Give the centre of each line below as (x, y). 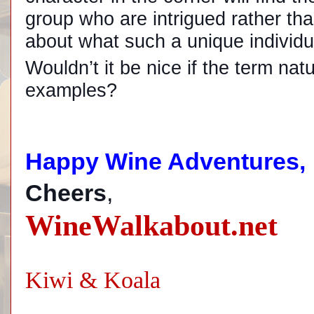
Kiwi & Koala (93, 280)
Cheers (66, 193)
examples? (71, 90)
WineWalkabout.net (151, 226)
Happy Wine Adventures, (165, 161)
